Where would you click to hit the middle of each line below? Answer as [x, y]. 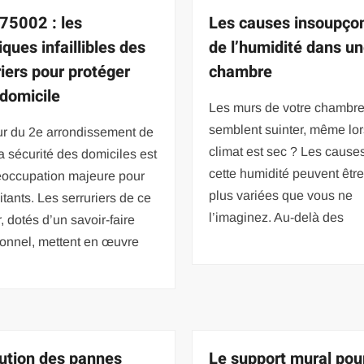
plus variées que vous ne [281, 195]
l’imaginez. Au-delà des [277, 217]
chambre [241, 71]
